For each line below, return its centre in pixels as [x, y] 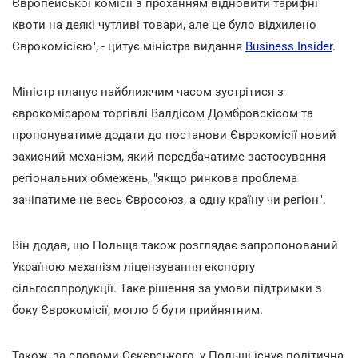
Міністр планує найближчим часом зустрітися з [148, 91]
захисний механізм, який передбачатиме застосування [169, 156]
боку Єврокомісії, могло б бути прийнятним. [137, 310]
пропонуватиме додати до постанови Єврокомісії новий [174, 135]
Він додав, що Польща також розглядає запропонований [175, 245]
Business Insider [289, 46]
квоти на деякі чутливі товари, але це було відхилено [164, 24]
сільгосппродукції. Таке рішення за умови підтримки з [167, 288]
